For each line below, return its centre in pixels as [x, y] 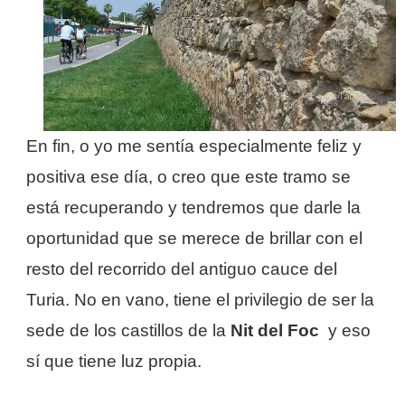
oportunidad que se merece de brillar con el [194, 238]
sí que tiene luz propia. [118, 361]
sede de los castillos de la [128, 330]
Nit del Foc [275, 330]
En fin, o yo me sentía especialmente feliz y [194, 146]
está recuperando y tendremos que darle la [193, 207]
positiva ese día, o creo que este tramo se [188, 176]
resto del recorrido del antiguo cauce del [182, 268]
